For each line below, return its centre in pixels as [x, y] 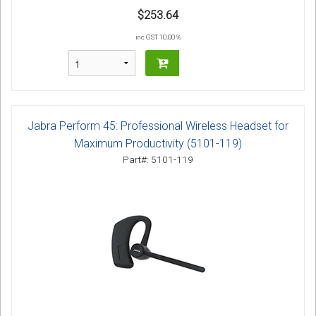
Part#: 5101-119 [158, 160]
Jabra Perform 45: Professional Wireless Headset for [158, 126]
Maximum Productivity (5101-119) [158, 144]
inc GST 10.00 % [158, 37]
